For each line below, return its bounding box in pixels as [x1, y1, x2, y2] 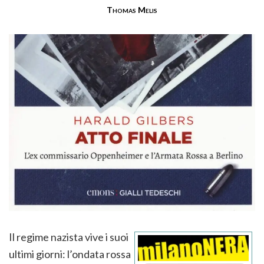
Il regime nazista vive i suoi [9, 230, 128, 244]
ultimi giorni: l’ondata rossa [9, 247, 131, 261]
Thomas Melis [107, 5, 157, 15]
